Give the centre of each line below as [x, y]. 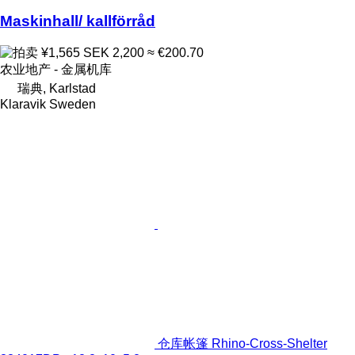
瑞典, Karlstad [57, 88]
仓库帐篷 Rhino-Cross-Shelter [242, 343]
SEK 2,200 [114, 52]
